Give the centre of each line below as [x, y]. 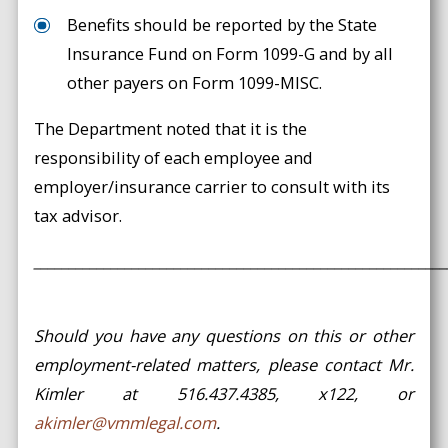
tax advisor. [78, 215]
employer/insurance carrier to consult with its [212, 186]
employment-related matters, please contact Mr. [224, 364]
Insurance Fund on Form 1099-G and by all [230, 54]
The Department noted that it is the [171, 128]
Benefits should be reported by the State [222, 25]
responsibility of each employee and [174, 157]
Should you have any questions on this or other [224, 335]
